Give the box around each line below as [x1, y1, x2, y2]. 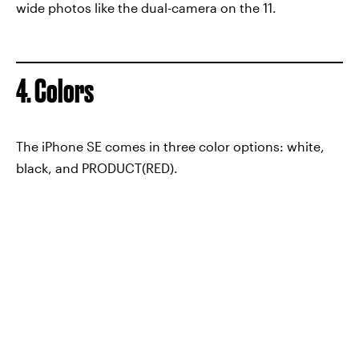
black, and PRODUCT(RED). [16, 159, 178, 175]
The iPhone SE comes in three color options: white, [16, 138, 325, 154]
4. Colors [16, 72, 94, 109]
